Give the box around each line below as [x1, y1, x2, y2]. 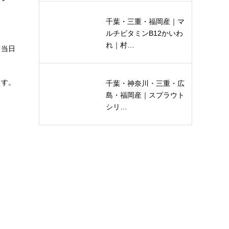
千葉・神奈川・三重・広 [106, 79, 185, 87]
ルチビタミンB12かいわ [106, 29, 183, 37]
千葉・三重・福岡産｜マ [106, 17, 185, 26]
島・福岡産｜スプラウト [106, 91, 185, 99]
